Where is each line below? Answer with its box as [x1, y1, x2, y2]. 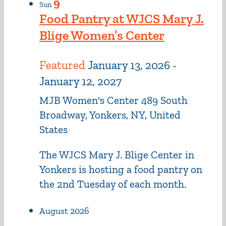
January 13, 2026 [88, 58, 170, 73]
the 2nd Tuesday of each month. [39, 178, 186, 191]
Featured [39, 58, 85, 73]
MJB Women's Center [39, 94, 141, 107]
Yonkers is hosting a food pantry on [39, 163, 202, 176]
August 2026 [39, 205, 89, 217]
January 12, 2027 [39, 74, 122, 89]
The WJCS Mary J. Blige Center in [39, 148, 194, 161]
